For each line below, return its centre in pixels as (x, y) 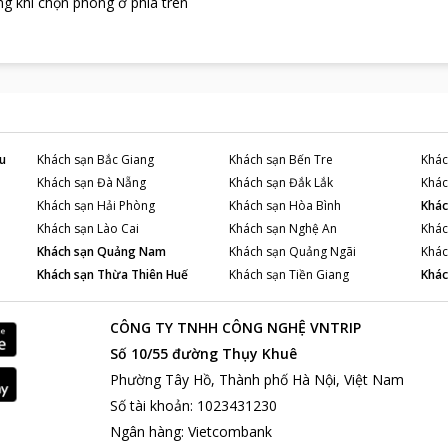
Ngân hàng (145, 431)
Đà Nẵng (122, 182)
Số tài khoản (150, 405)
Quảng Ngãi (322, 251)
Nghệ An (312, 228)
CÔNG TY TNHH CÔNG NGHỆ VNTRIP (235, 327)
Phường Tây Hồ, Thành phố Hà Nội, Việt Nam (257, 379)
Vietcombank (230, 431)
